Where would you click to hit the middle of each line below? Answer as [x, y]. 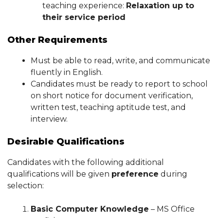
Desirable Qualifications [66, 142]
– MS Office [172, 209]
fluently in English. [67, 72]
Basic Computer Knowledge [90, 209]
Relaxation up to [160, 6]
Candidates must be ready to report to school [119, 84]
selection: [26, 186]
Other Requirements [57, 40]
